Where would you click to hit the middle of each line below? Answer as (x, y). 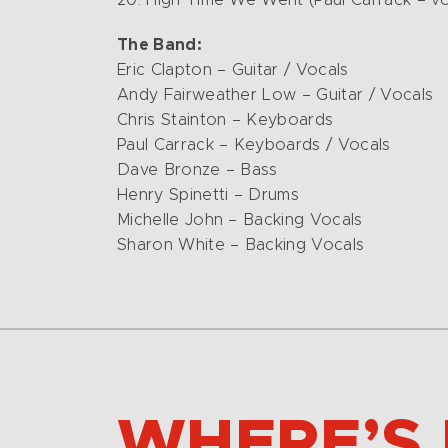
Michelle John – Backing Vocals (240, 220)
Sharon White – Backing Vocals (241, 245)
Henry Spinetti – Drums (208, 195)
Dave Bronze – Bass (197, 170)
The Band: (159, 45)
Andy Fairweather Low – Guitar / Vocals (275, 95)
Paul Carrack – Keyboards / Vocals (254, 145)
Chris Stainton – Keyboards (225, 120)
